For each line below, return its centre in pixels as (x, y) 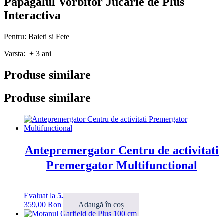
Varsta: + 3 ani (28, 53)
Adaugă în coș (101, 205)
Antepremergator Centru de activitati (122, 151)
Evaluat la (41, 196)
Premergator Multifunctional (122, 166)
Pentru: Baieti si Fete (37, 36)
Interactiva (32, 15)
